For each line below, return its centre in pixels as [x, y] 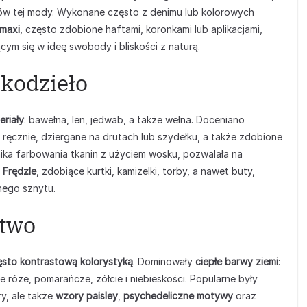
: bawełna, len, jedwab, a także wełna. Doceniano [134, 120]
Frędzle [20, 171]
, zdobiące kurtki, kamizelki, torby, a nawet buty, [146, 171]
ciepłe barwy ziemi [237, 261]
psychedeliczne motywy [178, 296]
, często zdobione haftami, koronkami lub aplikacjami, [141, 29]
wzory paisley [87, 296]
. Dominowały [164, 261]
